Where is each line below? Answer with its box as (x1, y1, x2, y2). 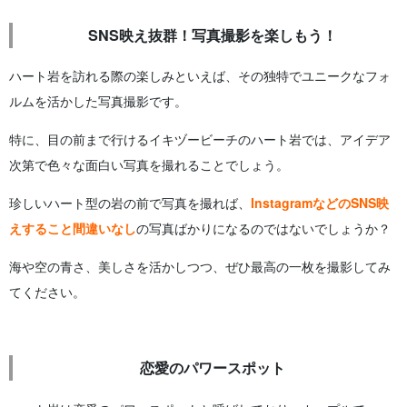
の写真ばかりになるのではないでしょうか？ (136, 219, 391, 238)
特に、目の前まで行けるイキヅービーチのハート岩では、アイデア (9, 130, 391, 149)
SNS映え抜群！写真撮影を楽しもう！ (88, 25, 338, 46)
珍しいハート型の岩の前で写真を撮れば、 (9, 194, 251, 213)
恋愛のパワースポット (140, 357, 286, 379)
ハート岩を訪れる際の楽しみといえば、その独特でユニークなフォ (9, 66, 391, 85)
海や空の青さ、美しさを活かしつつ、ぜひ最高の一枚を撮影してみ (9, 257, 391, 276)
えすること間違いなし (9, 219, 136, 238)
